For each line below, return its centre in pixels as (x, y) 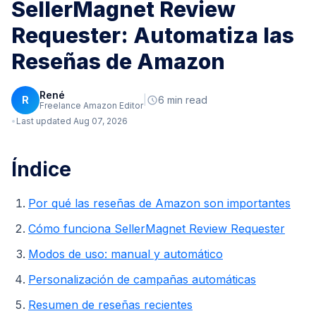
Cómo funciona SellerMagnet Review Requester (157, 228)
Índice (41, 169)
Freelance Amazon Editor (91, 105)
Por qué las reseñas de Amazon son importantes (159, 203)
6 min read (183, 99)
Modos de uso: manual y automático (126, 254)
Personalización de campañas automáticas (142, 279)
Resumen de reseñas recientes (110, 304)
